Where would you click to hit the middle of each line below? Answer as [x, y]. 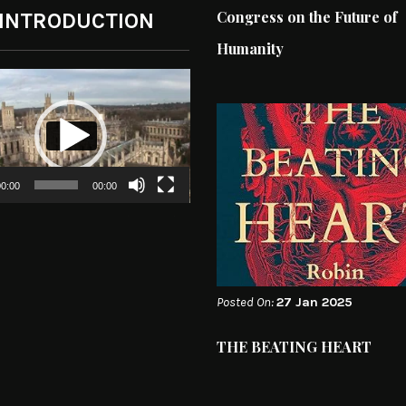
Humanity [250, 48]
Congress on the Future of [307, 16]
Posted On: [246, 303]
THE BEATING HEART [294, 347]
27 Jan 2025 [314, 303]
